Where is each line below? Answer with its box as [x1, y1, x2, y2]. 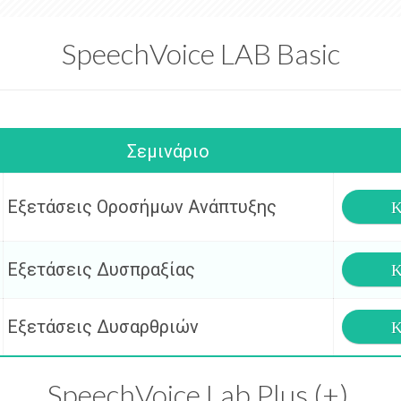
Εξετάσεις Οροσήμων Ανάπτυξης [7, 196, 277, 218]
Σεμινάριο [126, 141, 209, 162]
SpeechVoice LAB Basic [61, 36, 340, 71]
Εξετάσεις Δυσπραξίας [7, 259, 195, 280]
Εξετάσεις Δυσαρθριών [7, 316, 199, 337]
